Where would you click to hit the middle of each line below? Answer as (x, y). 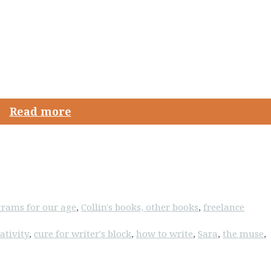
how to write (165, 234)
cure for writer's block (83, 234)
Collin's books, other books (140, 207)
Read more (40, 111)
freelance (224, 207)
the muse (243, 234)
